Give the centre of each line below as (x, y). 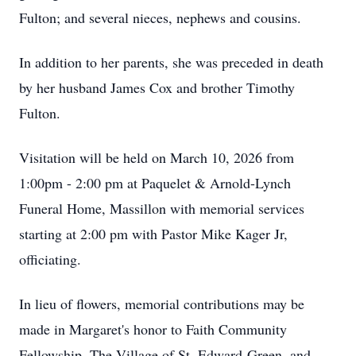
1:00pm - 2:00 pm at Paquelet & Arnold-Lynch (155, 183)
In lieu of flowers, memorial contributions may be (162, 304)
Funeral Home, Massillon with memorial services (162, 208)
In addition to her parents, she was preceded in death (171, 62)
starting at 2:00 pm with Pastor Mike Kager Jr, (153, 234)
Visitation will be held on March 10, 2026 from (157, 157)
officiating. (50, 259)
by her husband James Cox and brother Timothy (157, 87)
